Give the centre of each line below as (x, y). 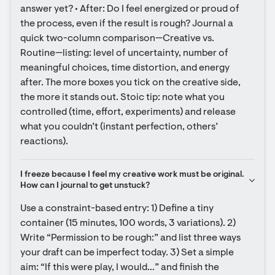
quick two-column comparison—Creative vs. (117, 39)
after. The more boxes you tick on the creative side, (130, 83)
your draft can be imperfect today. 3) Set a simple (127, 253)
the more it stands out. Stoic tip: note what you (122, 98)
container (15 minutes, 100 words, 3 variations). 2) (128, 223)
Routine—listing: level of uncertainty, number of (124, 53)
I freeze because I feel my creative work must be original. (132, 175)
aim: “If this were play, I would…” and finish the (120, 268)
